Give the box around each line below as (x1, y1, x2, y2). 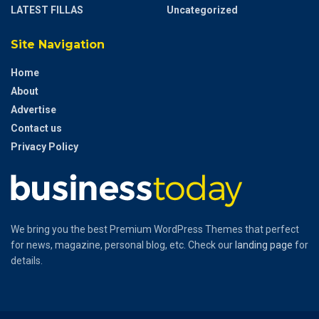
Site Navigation (11, 37, 105, 51)
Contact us (11, 122, 62, 134)
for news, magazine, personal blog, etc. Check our (11, 239, 235, 251)
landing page (235, 239, 293, 251)
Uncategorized (167, 4, 238, 16)
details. (11, 254, 43, 266)
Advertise (11, 103, 56, 115)
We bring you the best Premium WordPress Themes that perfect (11, 223, 299, 235)
